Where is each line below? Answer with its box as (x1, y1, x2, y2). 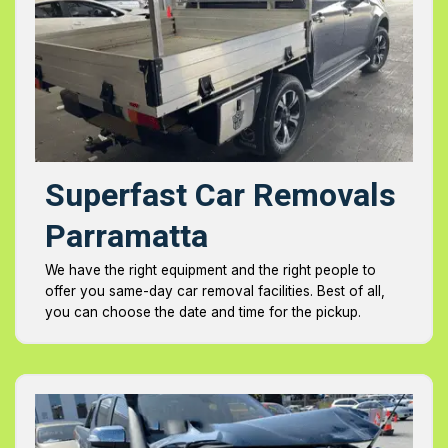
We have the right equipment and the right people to (45, 262, 376, 279)
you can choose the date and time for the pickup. (45, 304, 361, 321)
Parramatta (45, 213, 208, 261)
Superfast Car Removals (45, 172, 396, 220)
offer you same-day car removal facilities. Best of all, (45, 283, 385, 300)
